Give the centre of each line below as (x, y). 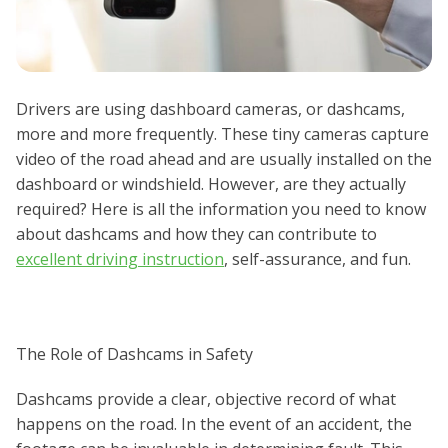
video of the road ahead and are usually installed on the (224, 159)
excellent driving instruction (120, 259)
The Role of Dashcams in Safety (134, 354)
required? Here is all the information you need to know (221, 209)
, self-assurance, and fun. (317, 259)
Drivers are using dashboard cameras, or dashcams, (210, 109)
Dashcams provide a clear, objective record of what (206, 399)
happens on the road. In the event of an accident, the (214, 424)
